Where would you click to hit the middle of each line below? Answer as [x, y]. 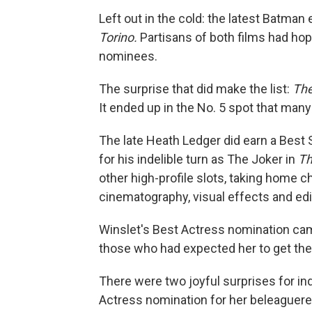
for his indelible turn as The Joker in [198, 159]
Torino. [118, 37]
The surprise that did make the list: [196, 89]
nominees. [128, 56]
